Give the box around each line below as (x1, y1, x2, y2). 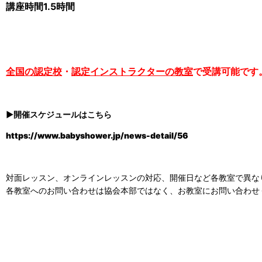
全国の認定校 (6, 65, 62, 77)
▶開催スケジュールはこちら (6, 109, 112, 119)
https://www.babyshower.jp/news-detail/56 (6, 130, 188, 140)
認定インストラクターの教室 (71, 65, 193, 77)
